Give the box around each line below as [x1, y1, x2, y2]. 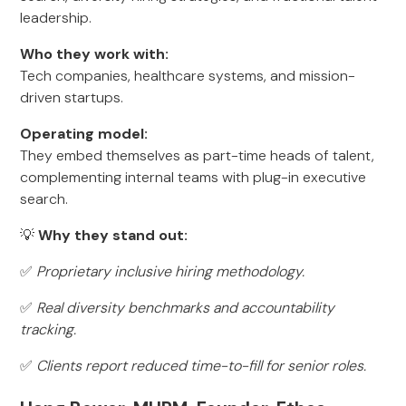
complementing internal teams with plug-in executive [20, 168, 367, 187]
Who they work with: [20, 44, 169, 63]
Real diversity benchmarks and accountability [36, 298, 335, 317]
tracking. [20, 320, 77, 339]
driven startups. [20, 88, 124, 107]
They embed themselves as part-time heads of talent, [20, 146, 375, 165]
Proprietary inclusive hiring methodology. [36, 262, 305, 281]
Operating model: [20, 124, 149, 143]
